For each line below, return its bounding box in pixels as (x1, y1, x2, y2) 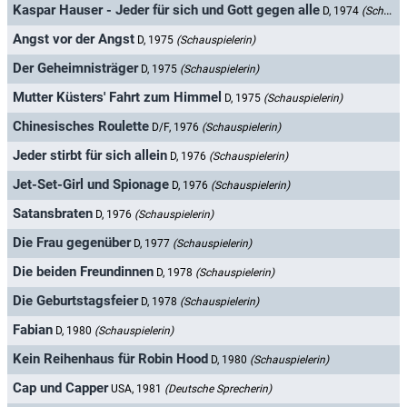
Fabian (13, 322, 53, 339)
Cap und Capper (13, 380, 108, 397)
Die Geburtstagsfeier (13, 293, 138, 310)
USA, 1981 (111, 382, 164, 396)
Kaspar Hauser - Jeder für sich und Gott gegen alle (13, 2, 320, 19)
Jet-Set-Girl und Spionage (13, 176, 169, 194)
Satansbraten (13, 205, 93, 223)
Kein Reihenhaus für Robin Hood (13, 351, 208, 368)
